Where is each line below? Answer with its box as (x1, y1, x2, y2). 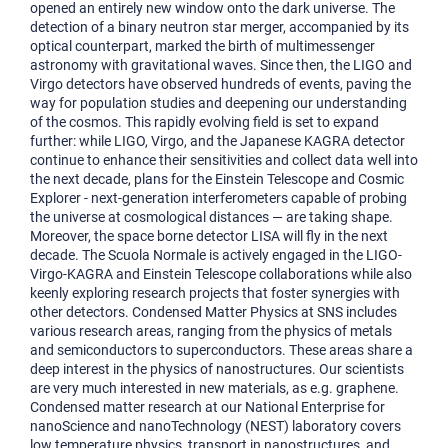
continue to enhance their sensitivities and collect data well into (30, 152, 418, 168)
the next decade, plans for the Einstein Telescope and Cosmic (30, 171, 404, 187)
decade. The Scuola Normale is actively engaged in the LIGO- (30, 247, 402, 263)
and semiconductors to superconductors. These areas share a (30, 342, 413, 358)
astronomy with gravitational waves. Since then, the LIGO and (30, 57, 412, 73)
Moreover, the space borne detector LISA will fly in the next (30, 228, 388, 244)
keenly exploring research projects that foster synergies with (30, 285, 400, 301)
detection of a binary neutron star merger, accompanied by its (30, 19, 409, 35)
